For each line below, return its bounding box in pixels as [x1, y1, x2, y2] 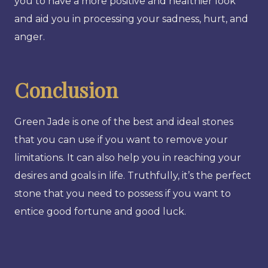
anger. [14, 31, 45, 42]
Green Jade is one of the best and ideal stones [14, 115, 233, 127]
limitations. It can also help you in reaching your [14, 151, 241, 163]
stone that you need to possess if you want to [14, 187, 231, 199]
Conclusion [14, 75, 117, 103]
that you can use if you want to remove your [14, 133, 228, 145]
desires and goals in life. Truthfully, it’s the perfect [14, 169, 251, 181]
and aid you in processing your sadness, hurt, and [14, 13, 248, 25]
